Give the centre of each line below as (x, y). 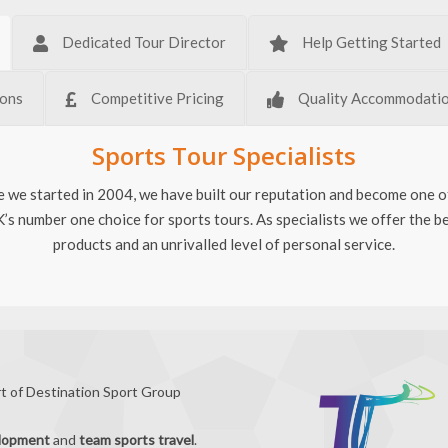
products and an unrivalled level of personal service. (224, 244)
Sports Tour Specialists (224, 155)
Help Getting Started (371, 42)
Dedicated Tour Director (143, 42)
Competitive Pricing (157, 98)
